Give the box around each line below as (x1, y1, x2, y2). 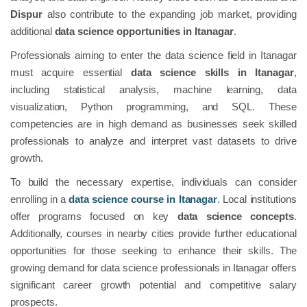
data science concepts (177, 210, 295, 222)
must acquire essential (10, 66, 131, 78)
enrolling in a (10, 193, 69, 205)
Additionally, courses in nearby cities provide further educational (10, 227, 297, 239)
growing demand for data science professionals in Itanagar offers (10, 261, 297, 273)
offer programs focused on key (10, 210, 177, 222)
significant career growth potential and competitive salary (10, 278, 297, 291)
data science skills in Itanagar (130, 66, 295, 78)
